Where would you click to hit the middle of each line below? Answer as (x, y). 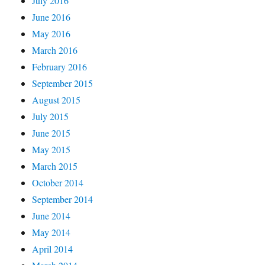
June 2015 (51, 133)
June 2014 (51, 216)
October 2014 (58, 183)
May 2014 (51, 232)
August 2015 (56, 100)
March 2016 (55, 50)
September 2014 (63, 199)
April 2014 (53, 249)
